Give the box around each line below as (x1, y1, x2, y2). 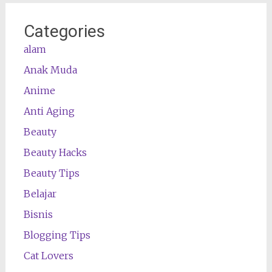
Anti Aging (23, 104, 75, 117)
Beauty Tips (23, 166, 80, 179)
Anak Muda (23, 63, 77, 76)
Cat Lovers (23, 249, 73, 262)
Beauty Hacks (23, 146, 87, 158)
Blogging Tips (23, 228, 90, 241)
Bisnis (23, 208, 53, 220)
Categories (23, 21, 105, 41)
